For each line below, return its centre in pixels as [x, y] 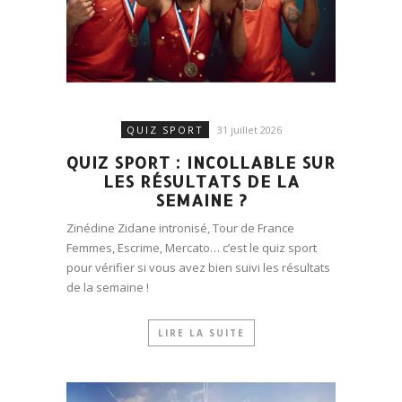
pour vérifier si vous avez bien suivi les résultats [198, 267]
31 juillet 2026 [249, 129]
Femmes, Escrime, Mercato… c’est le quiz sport [192, 247]
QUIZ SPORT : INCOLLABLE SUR [201, 162]
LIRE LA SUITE [201, 332]
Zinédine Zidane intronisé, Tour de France [180, 227]
